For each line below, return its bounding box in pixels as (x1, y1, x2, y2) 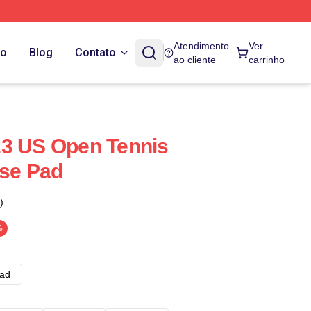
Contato (75, 46, 116, 59)
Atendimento (174, 40, 230, 51)
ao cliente (174, 54, 217, 65)
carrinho (249, 54, 285, 65)
